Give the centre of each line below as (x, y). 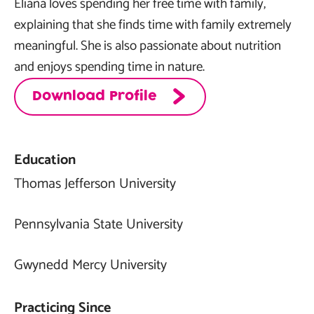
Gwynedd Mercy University (90, 265)
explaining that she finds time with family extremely (153, 25)
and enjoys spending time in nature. (109, 67)
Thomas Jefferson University (95, 184)
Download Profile (95, 96)
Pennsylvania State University (98, 225)
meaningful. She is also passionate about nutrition (148, 46)
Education (45, 160)
